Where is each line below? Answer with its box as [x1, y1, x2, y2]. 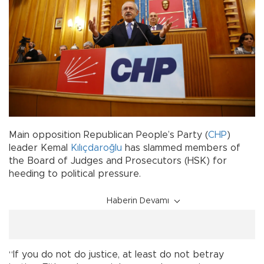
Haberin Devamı [107, 196, 169, 205]
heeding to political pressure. [9, 169, 141, 179]
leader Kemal [9, 143, 71, 153]
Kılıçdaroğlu [71, 143, 122, 153]
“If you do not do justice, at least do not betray [9, 249, 224, 259]
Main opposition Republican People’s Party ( [9, 130, 208, 140]
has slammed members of [122, 143, 240, 153]
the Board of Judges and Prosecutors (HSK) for [9, 156, 227, 166]
